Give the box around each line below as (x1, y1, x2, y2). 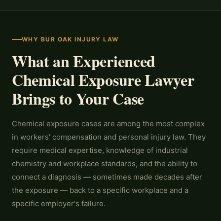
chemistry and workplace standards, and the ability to (12, 159, 197, 168)
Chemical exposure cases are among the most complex (12, 119, 205, 128)
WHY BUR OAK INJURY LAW (22, 36, 119, 43)
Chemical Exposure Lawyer (12, 68, 194, 91)
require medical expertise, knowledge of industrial (12, 146, 188, 155)
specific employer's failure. (12, 199, 106, 208)
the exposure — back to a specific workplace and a (12, 185, 188, 195)
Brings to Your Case (12, 87, 144, 110)
